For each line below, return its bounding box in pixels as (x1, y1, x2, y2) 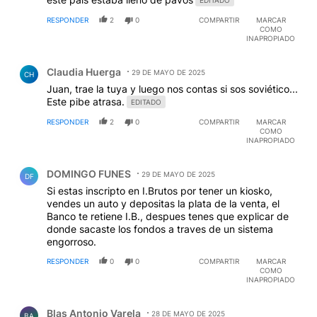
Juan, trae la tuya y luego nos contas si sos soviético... (47, 83, 298, 96)
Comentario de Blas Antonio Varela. (11, 296, 202, 310)
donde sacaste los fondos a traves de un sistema (47, 223, 273, 236)
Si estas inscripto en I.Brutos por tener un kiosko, (47, 185, 272, 197)
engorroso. (47, 236, 96, 248)
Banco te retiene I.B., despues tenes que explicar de (47, 210, 289, 223)
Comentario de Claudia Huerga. (11, 54, 180, 69)
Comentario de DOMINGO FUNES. (11, 156, 194, 171)
